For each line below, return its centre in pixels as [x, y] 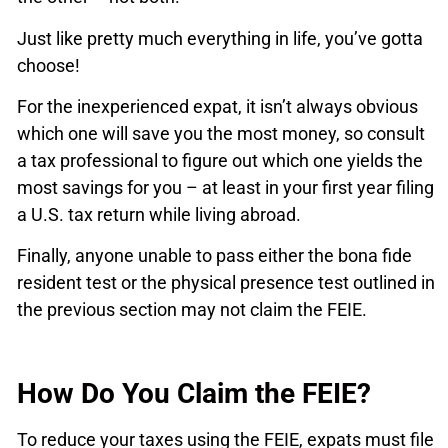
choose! [48, 65]
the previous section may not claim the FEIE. [192, 310]
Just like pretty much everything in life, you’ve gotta [220, 38]
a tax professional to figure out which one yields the [220, 160]
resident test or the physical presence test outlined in [226, 283]
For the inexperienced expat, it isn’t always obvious [217, 106]
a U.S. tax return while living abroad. [159, 214]
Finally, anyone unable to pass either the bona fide [214, 256]
